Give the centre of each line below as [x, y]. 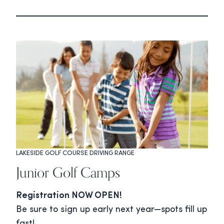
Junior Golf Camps [68, 172]
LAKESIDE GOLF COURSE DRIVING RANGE [75, 153]
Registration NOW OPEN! [69, 196]
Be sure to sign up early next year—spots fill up [111, 210]
